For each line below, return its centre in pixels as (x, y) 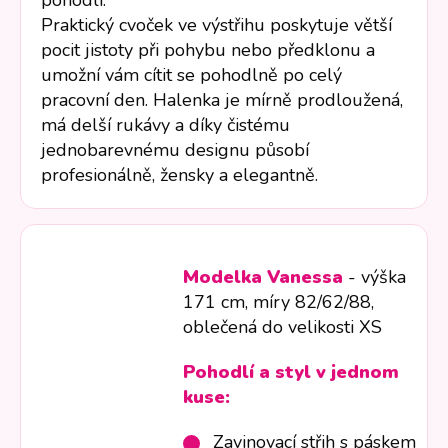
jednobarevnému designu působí (175, 150)
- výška (375, 277)
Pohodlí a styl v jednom (291, 372)
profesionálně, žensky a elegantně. (179, 175)
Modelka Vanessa (263, 277)
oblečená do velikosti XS (283, 327)
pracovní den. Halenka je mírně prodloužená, (222, 100)
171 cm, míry (239, 302)
